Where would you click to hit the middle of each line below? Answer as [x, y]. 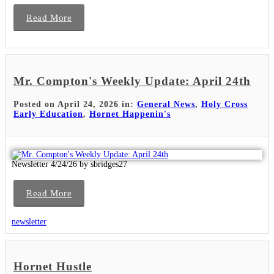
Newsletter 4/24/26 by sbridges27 [69, 164]
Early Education [48, 114]
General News [166, 104]
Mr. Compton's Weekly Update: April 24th [132, 81]
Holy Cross [224, 104]
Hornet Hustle [53, 266]
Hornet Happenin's [130, 114]
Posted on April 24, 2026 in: [75, 104]
